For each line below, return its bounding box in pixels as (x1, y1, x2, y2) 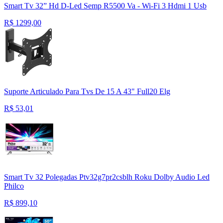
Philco (4, 182, 24, 191)
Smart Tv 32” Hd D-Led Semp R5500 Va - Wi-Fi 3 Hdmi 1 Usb (4, 1, 207, 10)
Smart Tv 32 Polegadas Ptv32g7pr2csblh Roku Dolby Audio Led (4, 173, 210, 182)
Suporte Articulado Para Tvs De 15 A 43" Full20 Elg (4, 87, 170, 96)
